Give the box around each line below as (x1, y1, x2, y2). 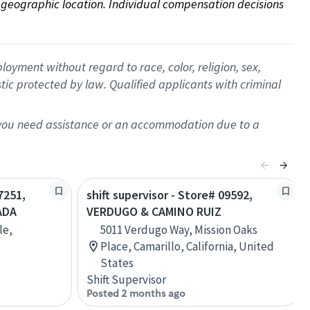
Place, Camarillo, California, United (100, 239, 274, 254)
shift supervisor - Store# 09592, (86, 187, 253, 203)
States (100, 255, 134, 271)
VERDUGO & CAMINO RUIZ (86, 203, 221, 219)
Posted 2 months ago (86, 287, 185, 300)
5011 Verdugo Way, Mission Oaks (100, 222, 257, 237)
